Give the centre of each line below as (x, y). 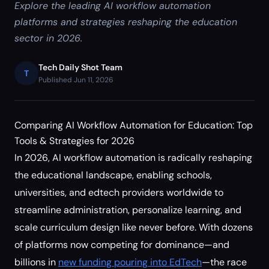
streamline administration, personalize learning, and (128, 210)
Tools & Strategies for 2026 (74, 141)
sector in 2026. (48, 38)
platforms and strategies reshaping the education (126, 22)
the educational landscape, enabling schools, (113, 175)
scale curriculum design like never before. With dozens (134, 227)
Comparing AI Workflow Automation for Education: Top (134, 125)
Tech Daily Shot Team (80, 67)
